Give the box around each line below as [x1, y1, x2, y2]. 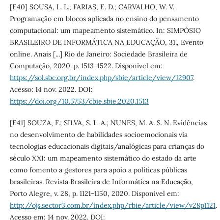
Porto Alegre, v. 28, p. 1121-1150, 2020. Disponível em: [9, 189, 179, 198]
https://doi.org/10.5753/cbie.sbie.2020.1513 [9, 96, 149, 106]
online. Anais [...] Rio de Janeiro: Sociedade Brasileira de [9, 49, 188, 58]
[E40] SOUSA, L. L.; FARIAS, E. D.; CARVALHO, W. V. [9, 2, 174, 11]
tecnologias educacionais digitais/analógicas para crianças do [9, 141, 204, 151]
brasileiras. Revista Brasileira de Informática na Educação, [9, 177, 193, 186]
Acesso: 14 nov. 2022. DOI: [9, 84, 93, 94]
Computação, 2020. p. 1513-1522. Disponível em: [9, 61, 163, 70]
